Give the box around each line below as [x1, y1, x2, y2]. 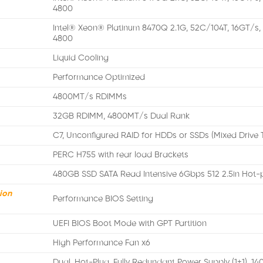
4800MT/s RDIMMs [53, 92, 127, 102]
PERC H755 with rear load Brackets [53, 150, 189, 160]
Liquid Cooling [53, 53, 109, 63]
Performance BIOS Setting [53, 194, 154, 204]
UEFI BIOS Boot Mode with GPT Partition [53, 219, 207, 229]
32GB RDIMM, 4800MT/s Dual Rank [53, 112, 190, 122]
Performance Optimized [53, 73, 146, 83]
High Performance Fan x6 [53, 238, 151, 248]
